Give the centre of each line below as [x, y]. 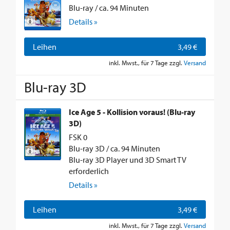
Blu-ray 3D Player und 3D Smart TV [128, 160]
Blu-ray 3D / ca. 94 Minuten [114, 149]
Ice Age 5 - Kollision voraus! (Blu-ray [132, 112]
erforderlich [89, 171]
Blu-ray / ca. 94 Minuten [109, 8]
